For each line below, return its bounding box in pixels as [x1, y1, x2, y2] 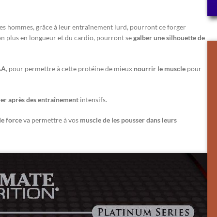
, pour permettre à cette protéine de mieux [6, 64, 134, 73]
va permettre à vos [22, 115, 80, 124]
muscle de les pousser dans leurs [80, 115, 177, 124]
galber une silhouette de [133, 33, 205, 42]
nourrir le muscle [134, 64, 186, 73]
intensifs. [78, 95, 107, 104]
